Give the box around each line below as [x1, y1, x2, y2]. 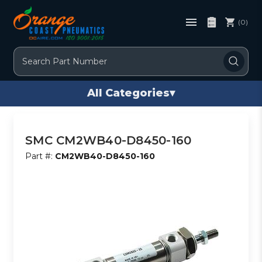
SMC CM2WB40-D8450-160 [25, 133, 192, 147]
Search [14, 47, 43, 58]
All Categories [87, 87, 170, 100]
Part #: [25, 150, 56, 161]
